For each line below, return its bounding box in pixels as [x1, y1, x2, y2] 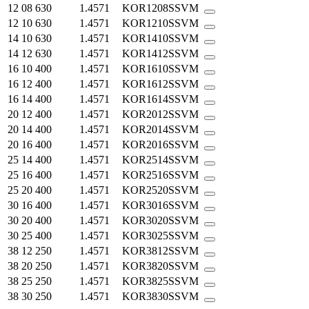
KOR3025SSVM [122, 229, 204, 241]
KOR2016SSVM [122, 138, 204, 150]
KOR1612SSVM [122, 77, 204, 90]
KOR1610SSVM [122, 62, 204, 74]
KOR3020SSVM [122, 214, 204, 226]
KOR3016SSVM [122, 199, 204, 211]
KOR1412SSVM [122, 47, 204, 59]
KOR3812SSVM [122, 244, 204, 257]
